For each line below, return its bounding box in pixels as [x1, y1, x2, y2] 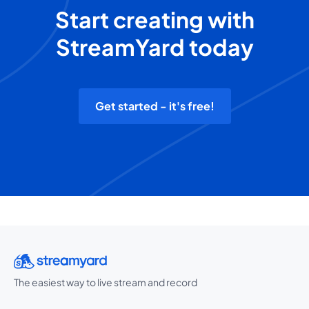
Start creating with [54, 6, 255, 34]
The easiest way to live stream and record [14, 276, 197, 288]
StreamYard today [55, 33, 254, 61]
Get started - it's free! [94, 99, 215, 114]
